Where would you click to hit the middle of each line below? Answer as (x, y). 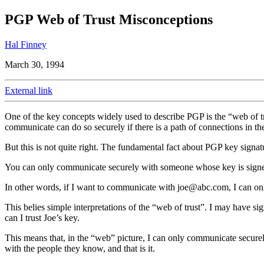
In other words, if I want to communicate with (91, 187)
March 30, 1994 (34, 64)
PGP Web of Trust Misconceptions (109, 19)
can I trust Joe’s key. (42, 217)
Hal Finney (26, 44)
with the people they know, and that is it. (80, 248)
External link (29, 90)
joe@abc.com (203, 187)
